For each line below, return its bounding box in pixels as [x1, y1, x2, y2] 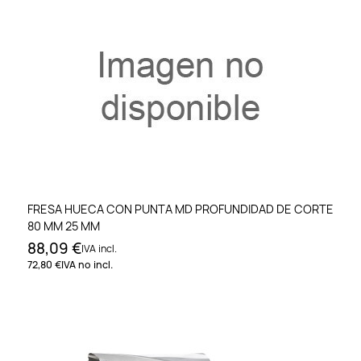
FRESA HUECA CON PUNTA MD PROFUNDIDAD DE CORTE [27, 201, 334, 217]
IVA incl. [81, 241, 117, 255]
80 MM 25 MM [27, 218, 100, 234]
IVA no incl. [61, 257, 113, 272]
